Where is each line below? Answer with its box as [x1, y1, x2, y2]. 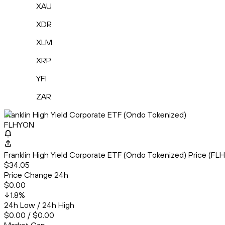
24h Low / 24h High [4, 200, 74, 210]
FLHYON [4, 120, 34, 130]
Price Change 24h [4, 170, 68, 180]
